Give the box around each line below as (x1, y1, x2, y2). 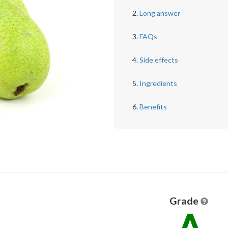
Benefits (139, 102, 167, 111)
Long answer (139, 9, 180, 17)
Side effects (139, 55, 178, 64)
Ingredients (139, 79, 177, 88)
